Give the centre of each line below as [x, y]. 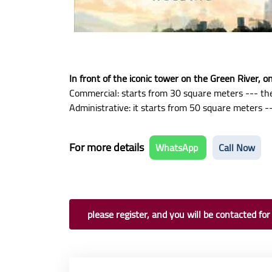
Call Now [237, 148]
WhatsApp [178, 148]
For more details [108, 147]
